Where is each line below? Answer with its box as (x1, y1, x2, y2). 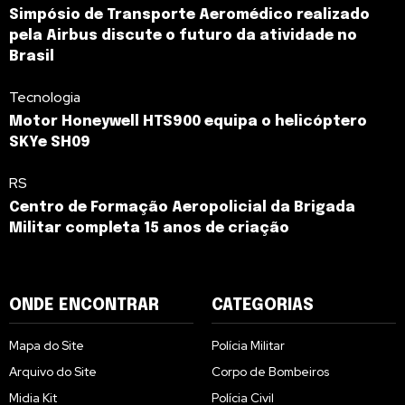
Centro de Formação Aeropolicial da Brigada (9, 200, 355, 216)
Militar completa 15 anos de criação (9, 221, 289, 237)
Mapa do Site (9, 337, 84, 354)
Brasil (9, 49, 54, 65)
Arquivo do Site (9, 363, 97, 381)
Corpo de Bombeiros (212, 363, 329, 381)
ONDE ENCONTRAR (9, 297, 159, 315)
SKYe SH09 (9, 135, 90, 151)
